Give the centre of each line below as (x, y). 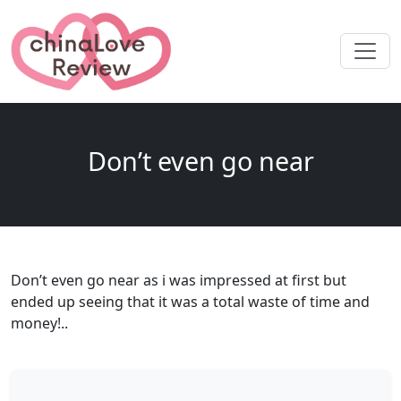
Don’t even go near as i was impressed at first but (179, 280)
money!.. (39, 323)
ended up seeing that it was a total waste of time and (190, 301)
